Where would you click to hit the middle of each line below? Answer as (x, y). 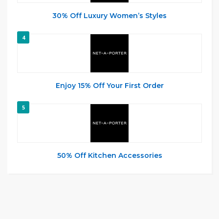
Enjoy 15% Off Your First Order (109, 86)
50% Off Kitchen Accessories (109, 155)
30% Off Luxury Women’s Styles (109, 16)
